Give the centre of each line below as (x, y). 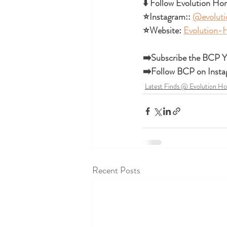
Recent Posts (116, 170)
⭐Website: (163, 30)
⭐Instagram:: (168, 17)
